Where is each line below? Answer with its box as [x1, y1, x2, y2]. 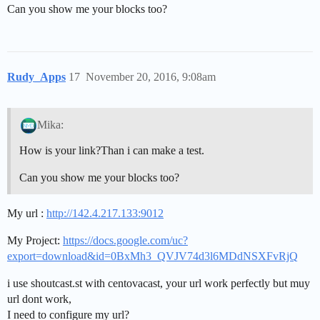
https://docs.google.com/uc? [63, 234, 188, 246]
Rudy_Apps [7, 70, 66, 83]
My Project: [7, 234, 63, 246]
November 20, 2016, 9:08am [86, 70, 216, 83]
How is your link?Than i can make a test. [19, 144, 204, 156]
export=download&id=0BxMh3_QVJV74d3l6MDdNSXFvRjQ [7, 249, 298, 262]
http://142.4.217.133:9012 [46, 206, 164, 219]
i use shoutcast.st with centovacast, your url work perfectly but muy [7, 276, 310, 289]
